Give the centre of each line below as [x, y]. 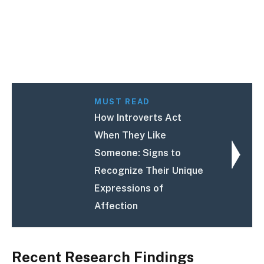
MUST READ [122, 101]
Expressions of [129, 188]
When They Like [131, 135]
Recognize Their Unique [149, 170]
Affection [116, 206]
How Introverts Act [138, 117]
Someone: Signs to [138, 153]
